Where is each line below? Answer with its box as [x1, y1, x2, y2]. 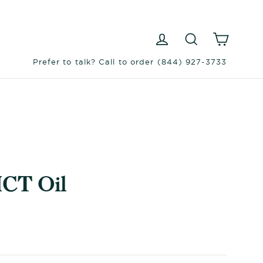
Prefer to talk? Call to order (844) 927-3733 [32, 57, 227, 67]
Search [199, 29, 242, 42]
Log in [170, 29, 208, 42]
